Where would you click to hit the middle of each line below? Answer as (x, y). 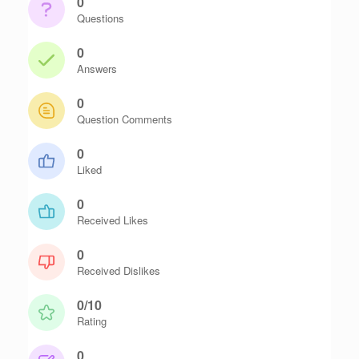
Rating (92, 321)
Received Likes (113, 220)
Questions (101, 18)
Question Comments (125, 119)
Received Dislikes (119, 270)
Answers (97, 68)
